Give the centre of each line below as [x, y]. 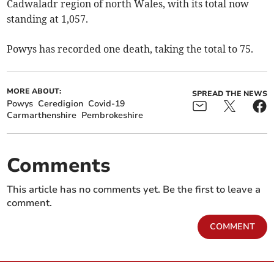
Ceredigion [61, 104]
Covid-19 [107, 104]
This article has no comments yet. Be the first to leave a [134, 190]
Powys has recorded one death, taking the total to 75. [130, 49]
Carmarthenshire [42, 116]
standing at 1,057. [48, 19]
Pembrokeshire [113, 116]
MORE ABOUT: [34, 91]
